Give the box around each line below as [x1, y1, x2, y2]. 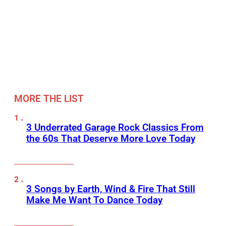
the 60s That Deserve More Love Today [26, 133, 195, 145]
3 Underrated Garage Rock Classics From [26, 122, 204, 134]
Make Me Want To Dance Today [26, 194, 162, 206]
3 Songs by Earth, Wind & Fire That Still [26, 183, 195, 195]
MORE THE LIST [14, 93, 84, 105]
